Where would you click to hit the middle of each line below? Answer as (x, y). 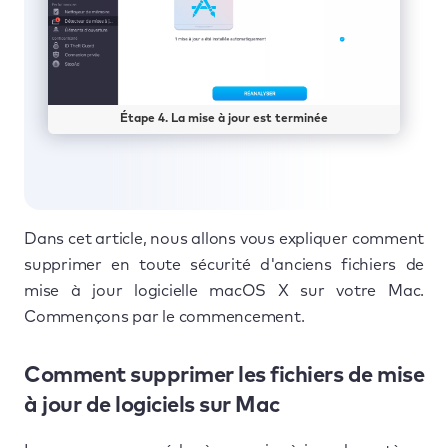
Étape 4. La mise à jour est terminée (224, 118)
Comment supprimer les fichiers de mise (224, 375)
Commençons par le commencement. (164, 316)
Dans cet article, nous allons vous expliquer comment (224, 238)
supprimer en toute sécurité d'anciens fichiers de (224, 264)
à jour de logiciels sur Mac (156, 405)
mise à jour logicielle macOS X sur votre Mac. (224, 290)
